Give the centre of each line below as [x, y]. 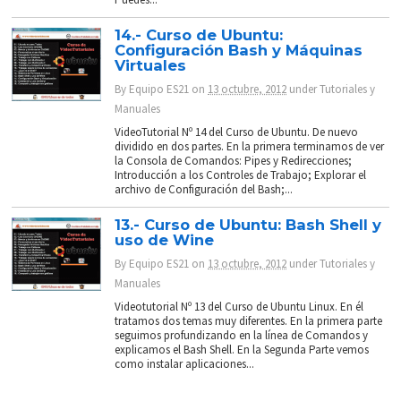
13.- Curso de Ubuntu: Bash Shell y [248, 225]
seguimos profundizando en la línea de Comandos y [242, 336]
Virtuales [151, 66]
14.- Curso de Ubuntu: [199, 35]
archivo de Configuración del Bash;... [204, 190]
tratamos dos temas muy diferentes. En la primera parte [249, 321]
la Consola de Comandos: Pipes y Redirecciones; [234, 161]
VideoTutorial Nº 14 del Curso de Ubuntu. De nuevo [237, 132]
